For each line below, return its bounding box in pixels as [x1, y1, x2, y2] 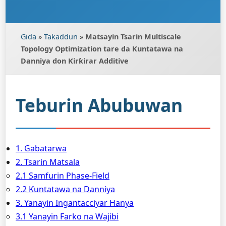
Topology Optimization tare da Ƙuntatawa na [21, 44, 183, 53]
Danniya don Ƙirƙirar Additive [21, 56, 129, 66]
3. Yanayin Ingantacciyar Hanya [16, 197, 134, 208]
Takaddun [44, 32, 78, 41]
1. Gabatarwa [16, 143, 67, 154]
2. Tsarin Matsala [16, 156, 80, 167]
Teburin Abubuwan [16, 93, 183, 117]
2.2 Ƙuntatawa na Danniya [16, 184, 115, 195]
